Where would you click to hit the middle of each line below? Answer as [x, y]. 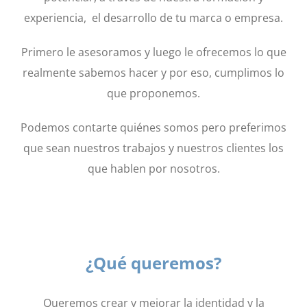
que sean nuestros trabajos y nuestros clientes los [153, 148]
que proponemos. [153, 93]
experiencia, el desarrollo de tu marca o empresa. [153, 17]
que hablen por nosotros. [153, 168]
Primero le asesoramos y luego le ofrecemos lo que [153, 52]
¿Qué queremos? [153, 262]
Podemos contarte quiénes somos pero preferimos [153, 127]
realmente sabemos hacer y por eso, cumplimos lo [153, 72]
